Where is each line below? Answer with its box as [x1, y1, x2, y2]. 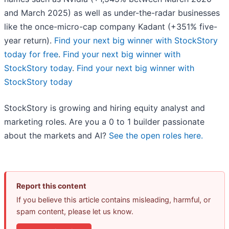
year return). [4, 35, 54, 46]
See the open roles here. [109, 130, 203, 141]
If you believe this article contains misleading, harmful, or [16, 195, 211, 204]
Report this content [16, 181, 86, 191]
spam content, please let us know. [16, 207, 133, 216]
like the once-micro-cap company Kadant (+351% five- [4, 21, 217, 32]
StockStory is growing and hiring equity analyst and [4, 103, 205, 113]
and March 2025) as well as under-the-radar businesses [4, 8, 220, 18]
